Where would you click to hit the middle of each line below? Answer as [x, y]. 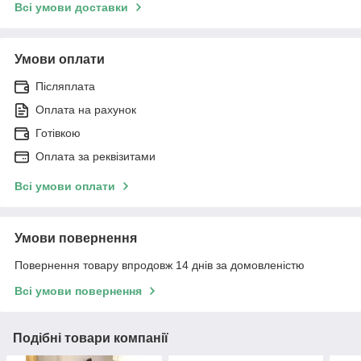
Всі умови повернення [78, 290]
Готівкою [58, 133]
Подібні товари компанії [91, 338]
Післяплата [65, 86]
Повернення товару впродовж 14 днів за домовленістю [160, 265]
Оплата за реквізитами [95, 156]
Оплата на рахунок [86, 109]
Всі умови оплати [65, 186]
